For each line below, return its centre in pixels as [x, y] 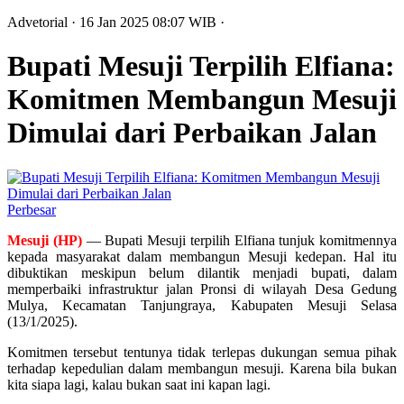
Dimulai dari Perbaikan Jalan [192, 133]
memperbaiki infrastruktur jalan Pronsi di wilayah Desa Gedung [202, 289]
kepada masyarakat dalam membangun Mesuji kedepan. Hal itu [202, 256]
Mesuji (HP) [45, 240]
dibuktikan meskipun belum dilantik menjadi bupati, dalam [202, 272]
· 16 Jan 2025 [112, 22]
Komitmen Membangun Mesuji [202, 100]
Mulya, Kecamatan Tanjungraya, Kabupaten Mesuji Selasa [202, 305]
